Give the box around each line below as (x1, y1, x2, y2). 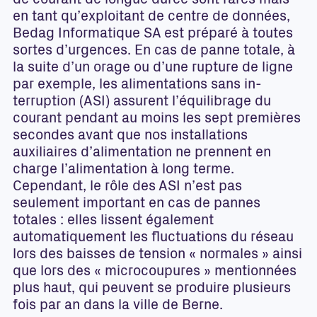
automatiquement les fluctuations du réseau (13, 231, 294, 246)
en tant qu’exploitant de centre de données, (13, 11, 290, 25)
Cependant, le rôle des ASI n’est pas (13, 180, 242, 195)
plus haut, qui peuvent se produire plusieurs (13, 282, 291, 296)
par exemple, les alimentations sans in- (13, 79, 262, 93)
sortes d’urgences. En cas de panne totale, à (13, 45, 295, 59)
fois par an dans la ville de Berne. (13, 299, 223, 313)
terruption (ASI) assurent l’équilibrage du (13, 96, 271, 110)
